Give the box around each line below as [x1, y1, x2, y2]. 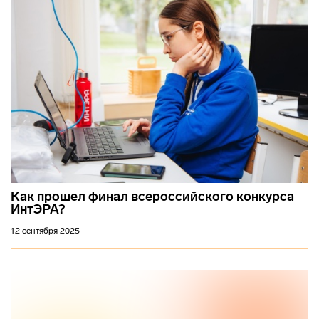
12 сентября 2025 [11, 226, 80, 236]
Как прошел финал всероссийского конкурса [11, 189, 294, 205]
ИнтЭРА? [11, 202, 65, 218]
